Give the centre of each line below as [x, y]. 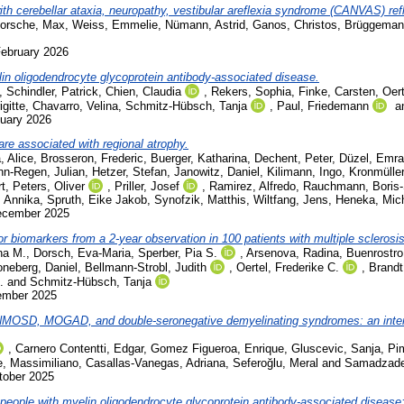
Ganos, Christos [295, 24]
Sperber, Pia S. [178, 253]
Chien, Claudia [143, 91]
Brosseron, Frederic [92, 159]
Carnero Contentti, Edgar [79, 348]
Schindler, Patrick [52, 91]
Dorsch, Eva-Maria [82, 253]
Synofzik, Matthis [200, 200]
